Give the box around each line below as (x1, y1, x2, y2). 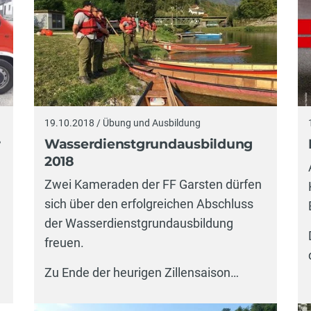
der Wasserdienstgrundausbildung (44, 216, 233, 231)
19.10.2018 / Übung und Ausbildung (44, 117, 201, 129)
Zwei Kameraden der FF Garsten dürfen (44, 177, 262, 192)
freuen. (44, 235, 84, 251)
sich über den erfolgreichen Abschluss (44, 196, 253, 212)
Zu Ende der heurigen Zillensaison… (44, 265, 239, 280)
